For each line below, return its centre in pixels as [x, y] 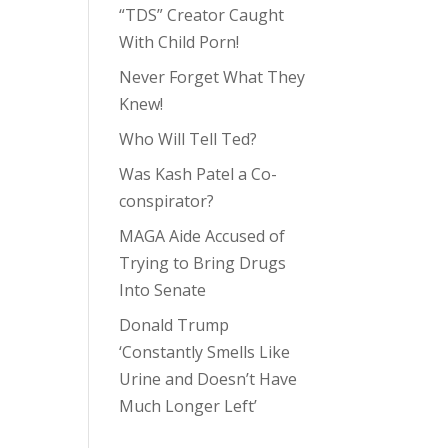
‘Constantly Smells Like [205, 352]
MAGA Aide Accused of [202, 236]
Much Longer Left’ [188, 406]
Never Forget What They [212, 77]
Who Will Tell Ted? [188, 139]
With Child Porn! [179, 42]
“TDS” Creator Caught [202, 15]
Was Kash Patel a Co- [198, 174]
